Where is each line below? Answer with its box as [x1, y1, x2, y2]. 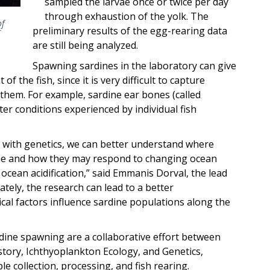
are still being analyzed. [33, 38, 140, 52]
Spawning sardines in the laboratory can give [33, 58, 236, 72]
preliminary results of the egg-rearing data [33, 24, 227, 37]
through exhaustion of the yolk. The [45, 9, 209, 23]
